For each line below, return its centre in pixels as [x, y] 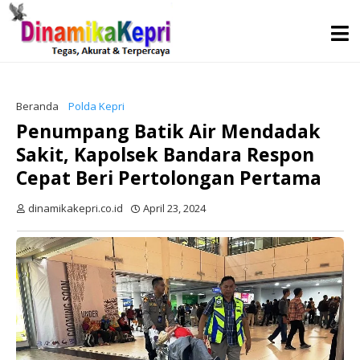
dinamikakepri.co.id [76, 208]
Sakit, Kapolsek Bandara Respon [165, 154]
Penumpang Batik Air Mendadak [168, 131]
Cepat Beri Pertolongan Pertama [169, 178]
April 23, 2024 [174, 208]
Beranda [37, 106]
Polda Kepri [96, 106]
